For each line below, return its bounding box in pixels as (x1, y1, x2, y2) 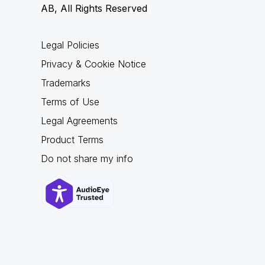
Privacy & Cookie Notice (40, 58, 146, 70)
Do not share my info (40, 153, 133, 164)
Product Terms (40, 134, 104, 146)
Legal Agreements (40, 115, 118, 127)
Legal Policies (40, 39, 99, 51)
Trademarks (40, 77, 91, 89)
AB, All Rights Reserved (40, 2, 147, 14)
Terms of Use (40, 96, 99, 108)
